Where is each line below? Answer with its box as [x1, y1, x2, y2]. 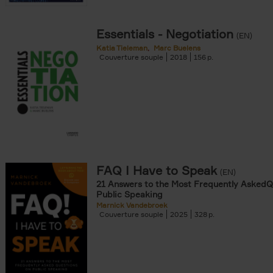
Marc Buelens [154, 43, 200, 52]
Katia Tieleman [96, 43, 147, 52]
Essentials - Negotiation [96, 26, 233, 41]
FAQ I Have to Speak [96, 163, 217, 178]
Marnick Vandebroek [96, 200, 168, 210]
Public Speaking [96, 189, 163, 199]
